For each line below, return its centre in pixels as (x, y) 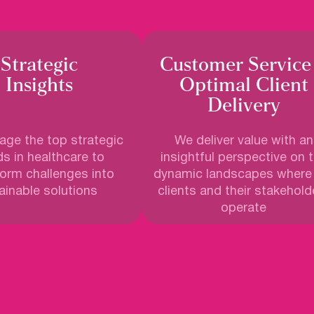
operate (244, 209)
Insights (40, 86)
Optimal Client (244, 86)
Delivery (244, 106)
